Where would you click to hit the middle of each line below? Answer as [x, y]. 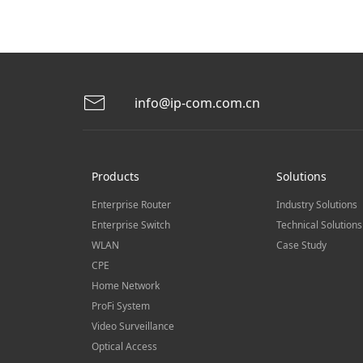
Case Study [301, 245]
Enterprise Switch [130, 225]
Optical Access [124, 346]
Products [115, 176]
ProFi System [120, 306]
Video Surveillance [132, 326]
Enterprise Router [131, 205]
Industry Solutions [316, 205]
